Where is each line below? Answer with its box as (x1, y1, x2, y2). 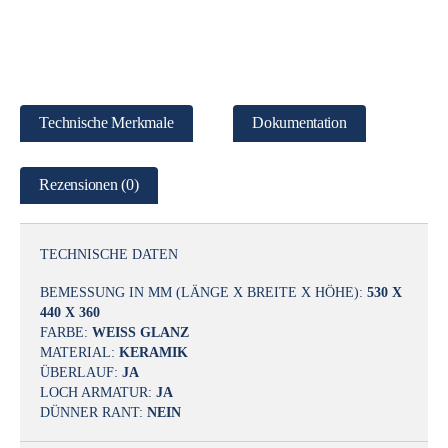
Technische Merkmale (39, 113, 174, 132)
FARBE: (40, 323, 92, 340)
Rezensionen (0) (39, 175, 139, 194)
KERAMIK (119, 343, 188, 360)
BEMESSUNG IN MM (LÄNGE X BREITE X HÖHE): (40, 283, 367, 300)
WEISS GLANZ (92, 323, 189, 340)
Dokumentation (252, 113, 347, 132)
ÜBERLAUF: (40, 363, 122, 380)
